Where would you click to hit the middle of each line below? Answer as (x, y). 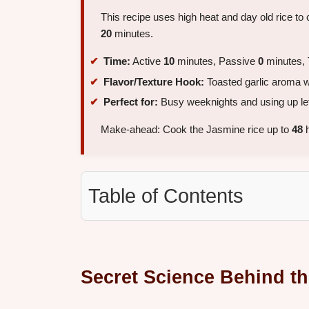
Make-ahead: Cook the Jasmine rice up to (196, 130)
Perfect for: (131, 102)
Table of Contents (166, 196)
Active (147, 61)
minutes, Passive (216, 61)
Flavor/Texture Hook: (154, 81)
